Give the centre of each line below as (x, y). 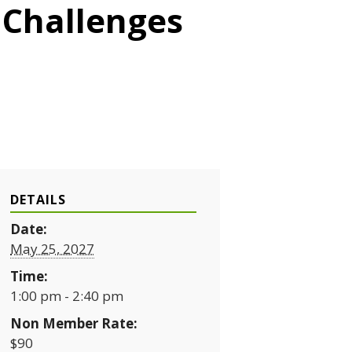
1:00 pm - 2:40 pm (67, 296)
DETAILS (38, 200)
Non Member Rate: (74, 324)
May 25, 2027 (52, 249)
